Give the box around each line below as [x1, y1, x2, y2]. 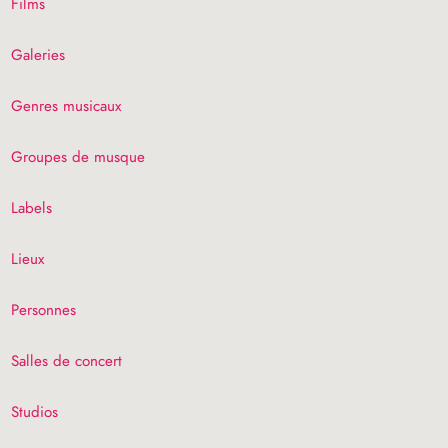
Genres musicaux [11, 94, 122, 117]
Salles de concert [11, 349, 123, 372]
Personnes [11, 298, 77, 321]
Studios [11, 400, 59, 423]
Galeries [11, 43, 66, 66]
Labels [11, 196, 53, 219]
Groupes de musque [11, 145, 146, 168]
